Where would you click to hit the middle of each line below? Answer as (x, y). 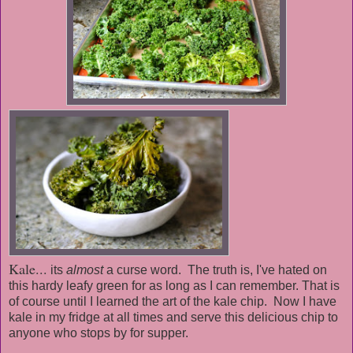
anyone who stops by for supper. (102, 333)
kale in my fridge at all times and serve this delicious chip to (173, 318)
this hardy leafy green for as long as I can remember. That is (174, 286)
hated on (301, 270)
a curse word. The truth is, (180, 270)
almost (85, 270)
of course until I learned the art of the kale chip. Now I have (173, 302)
